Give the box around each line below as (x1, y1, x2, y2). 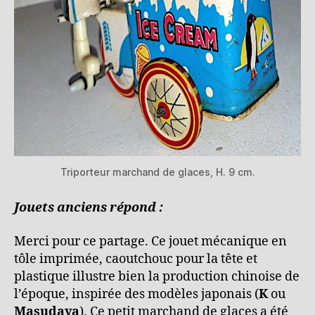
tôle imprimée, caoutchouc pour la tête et (14, 250, 257, 267)
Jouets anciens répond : (14, 200, 163, 216)
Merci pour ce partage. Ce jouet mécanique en (14, 233, 287, 250)
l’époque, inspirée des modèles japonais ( (14, 285, 259, 302)
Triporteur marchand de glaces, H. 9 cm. (60, 166, 255, 178)
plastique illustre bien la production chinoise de (14, 268, 300, 285)
